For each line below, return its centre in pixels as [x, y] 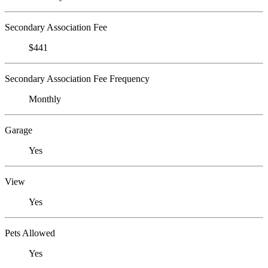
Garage [19, 130]
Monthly [45, 99]
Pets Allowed [30, 233]
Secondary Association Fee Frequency [77, 78]
